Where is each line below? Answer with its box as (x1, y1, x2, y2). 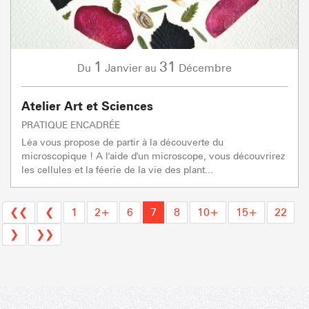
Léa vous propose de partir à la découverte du (21, 136, 223, 148)
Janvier (105, 61, 142, 75)
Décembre (179, 61, 232, 75)
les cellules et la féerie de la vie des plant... (21, 163, 213, 176)
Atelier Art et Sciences (21, 99, 153, 114)
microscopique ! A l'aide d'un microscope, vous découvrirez (21, 150, 285, 162)
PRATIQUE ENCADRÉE (21, 119, 120, 131)
